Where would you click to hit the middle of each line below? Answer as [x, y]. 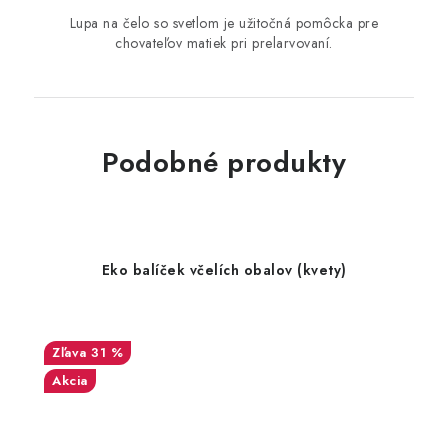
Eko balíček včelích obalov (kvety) [224, 270]
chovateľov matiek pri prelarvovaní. [224, 43]
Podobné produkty [224, 162]
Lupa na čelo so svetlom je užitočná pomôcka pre [224, 23]
